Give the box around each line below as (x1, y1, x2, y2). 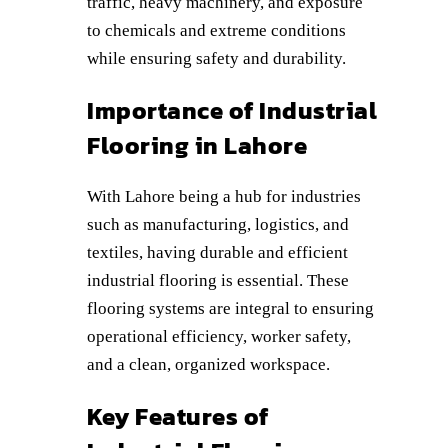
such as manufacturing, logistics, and (87, 214, 349, 234)
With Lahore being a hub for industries (87, 186, 361, 206)
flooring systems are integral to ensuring (87, 298, 374, 318)
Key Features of (87, 398, 269, 434)
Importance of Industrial (87, 92, 377, 128)
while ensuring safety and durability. (87, 48, 346, 68)
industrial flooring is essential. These (87, 270, 349, 290)
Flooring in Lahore (87, 127, 307, 163)
